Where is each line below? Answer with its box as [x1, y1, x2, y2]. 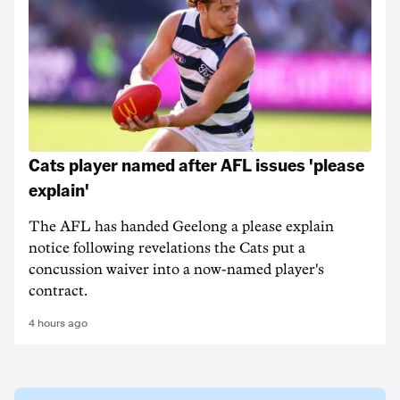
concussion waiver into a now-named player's [29, 262, 324, 277]
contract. [29, 284, 87, 298]
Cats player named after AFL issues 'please [29, 153, 364, 176]
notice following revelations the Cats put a [29, 241, 305, 255]
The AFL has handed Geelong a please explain [29, 220, 334, 234]
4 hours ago [29, 317, 87, 329]
